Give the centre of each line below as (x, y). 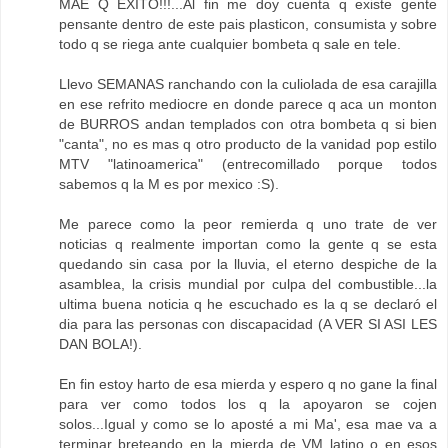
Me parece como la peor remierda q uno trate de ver (248, 224)
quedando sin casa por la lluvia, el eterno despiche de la (248, 264)
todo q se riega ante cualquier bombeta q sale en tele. (230, 44)
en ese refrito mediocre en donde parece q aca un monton (248, 104)
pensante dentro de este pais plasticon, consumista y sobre (248, 24)
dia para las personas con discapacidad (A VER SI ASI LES (248, 324)
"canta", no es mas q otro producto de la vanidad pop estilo (248, 144)
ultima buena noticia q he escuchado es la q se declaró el (248, 304)
